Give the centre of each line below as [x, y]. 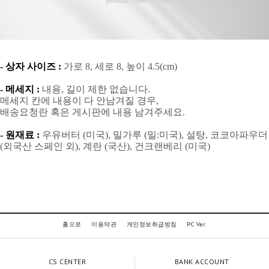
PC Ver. [197, 225]
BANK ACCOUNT [202, 262]
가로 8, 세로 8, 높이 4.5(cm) [120, 67]
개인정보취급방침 [152, 225]
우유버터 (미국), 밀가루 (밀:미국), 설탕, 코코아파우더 [155, 135]
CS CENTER [67, 262]
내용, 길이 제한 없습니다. [96, 89]
